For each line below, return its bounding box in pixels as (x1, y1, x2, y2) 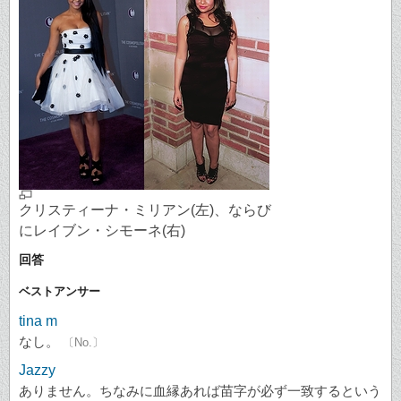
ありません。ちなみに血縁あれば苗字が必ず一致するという (19, 383, 381, 399)
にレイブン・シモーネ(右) (19, 222, 185, 238)
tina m (19, 313, 57, 329)
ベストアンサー (19, 285, 100, 299)
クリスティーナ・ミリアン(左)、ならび (19, 201, 271, 218)
